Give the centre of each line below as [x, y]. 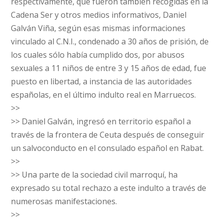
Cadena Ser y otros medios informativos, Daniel [99, 15]
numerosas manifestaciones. [64, 201]
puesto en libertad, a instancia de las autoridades [102, 81]
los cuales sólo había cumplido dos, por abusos [98, 55]
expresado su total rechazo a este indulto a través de [109, 188]
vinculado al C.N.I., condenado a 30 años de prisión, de [110, 41]
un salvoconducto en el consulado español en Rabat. [108, 148]
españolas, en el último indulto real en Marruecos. [104, 95]
